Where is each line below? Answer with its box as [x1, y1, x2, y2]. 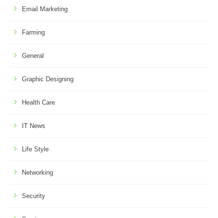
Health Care [21, 98, 55, 106]
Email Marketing [21, 5, 68, 13]
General [21, 52, 44, 59]
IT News [21, 122, 45, 129]
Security [21, 192, 45, 200]
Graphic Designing [21, 75, 73, 83]
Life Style [21, 145, 49, 153]
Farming [21, 28, 45, 36]
